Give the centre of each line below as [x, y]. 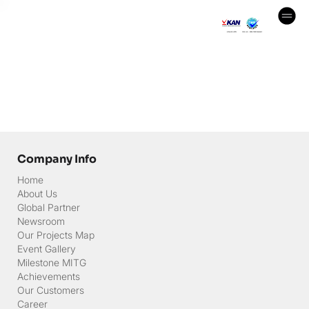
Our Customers [50, 290]
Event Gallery [46, 249]
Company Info [57, 159]
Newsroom [41, 221]
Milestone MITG [51, 263]
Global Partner [48, 208]
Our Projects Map [56, 235]
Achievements [48, 277]
